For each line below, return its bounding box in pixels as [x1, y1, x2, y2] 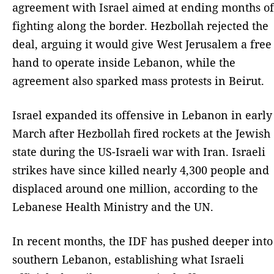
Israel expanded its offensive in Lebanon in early [12, 108, 272, 123]
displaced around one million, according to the [12, 181, 258, 196]
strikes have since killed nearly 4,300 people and [12, 163, 269, 178]
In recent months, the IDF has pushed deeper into [12, 234, 273, 249]
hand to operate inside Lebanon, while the [12, 55, 235, 70]
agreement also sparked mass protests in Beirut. [12, 73, 264, 89]
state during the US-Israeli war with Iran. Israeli [12, 144, 265, 160]
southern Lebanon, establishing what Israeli [12, 252, 244, 267]
